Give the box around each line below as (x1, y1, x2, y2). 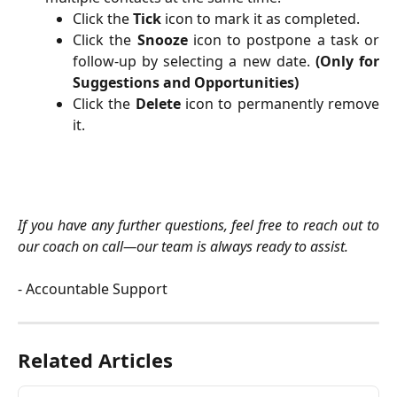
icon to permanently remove (180, 94, 380, 114)
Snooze (136, 30, 188, 51)
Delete (135, 94, 181, 114)
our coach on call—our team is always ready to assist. (18, 236, 348, 256)
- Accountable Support (18, 279, 167, 300)
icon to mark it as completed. (161, 8, 360, 28)
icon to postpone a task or (187, 30, 379, 51)
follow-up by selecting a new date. (73, 51, 315, 72)
